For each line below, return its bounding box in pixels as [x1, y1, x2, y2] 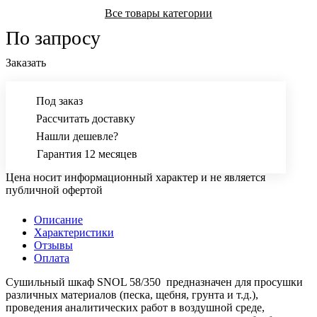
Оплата [34, 252, 69, 265]
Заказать [6, 57, 46, 69]
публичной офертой [6, 184, 103, 197]
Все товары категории [105, 7, 212, 20]
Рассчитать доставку [36, 113, 135, 125]
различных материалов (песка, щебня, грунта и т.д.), [6, 289, 258, 301]
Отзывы [34, 239, 73, 252]
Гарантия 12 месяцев [37, 148, 137, 161]
